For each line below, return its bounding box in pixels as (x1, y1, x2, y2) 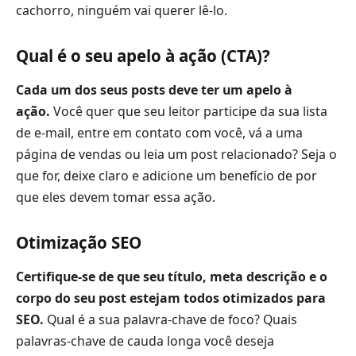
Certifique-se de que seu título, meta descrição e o (16, 267, 327, 285)
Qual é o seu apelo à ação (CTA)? (16, 44, 270, 67)
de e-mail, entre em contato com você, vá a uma (16, 123, 303, 141)
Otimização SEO (16, 230, 141, 253)
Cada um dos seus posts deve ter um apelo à (16, 80, 292, 99)
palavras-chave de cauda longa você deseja (16, 331, 274, 350)
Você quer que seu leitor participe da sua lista (50, 102, 327, 120)
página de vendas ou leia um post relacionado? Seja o (16, 145, 337, 163)
